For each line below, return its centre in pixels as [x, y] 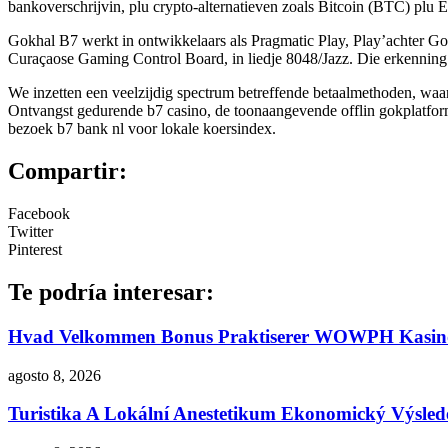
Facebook [39, 214]
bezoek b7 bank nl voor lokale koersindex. [142, 129]
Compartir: [67, 171]
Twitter [30, 232]
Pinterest [35, 250]
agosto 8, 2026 [54, 375]
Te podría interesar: [111, 291]
